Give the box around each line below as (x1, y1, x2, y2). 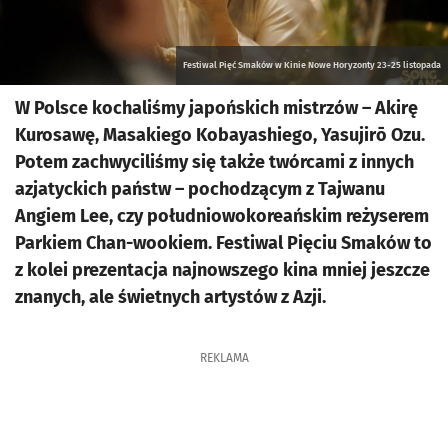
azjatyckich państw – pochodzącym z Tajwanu (15, 178, 385, 200)
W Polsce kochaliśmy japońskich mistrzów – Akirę (15, 97, 418, 119)
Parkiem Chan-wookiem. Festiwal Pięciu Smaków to (15, 232, 432, 254)
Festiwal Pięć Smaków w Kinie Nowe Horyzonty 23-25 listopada (183, 60, 441, 70)
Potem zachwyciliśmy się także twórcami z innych (15, 151, 414, 173)
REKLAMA (199, 351, 249, 365)
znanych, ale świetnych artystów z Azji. (15, 286, 326, 308)
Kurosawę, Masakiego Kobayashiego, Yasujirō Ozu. (15, 124, 425, 146)
